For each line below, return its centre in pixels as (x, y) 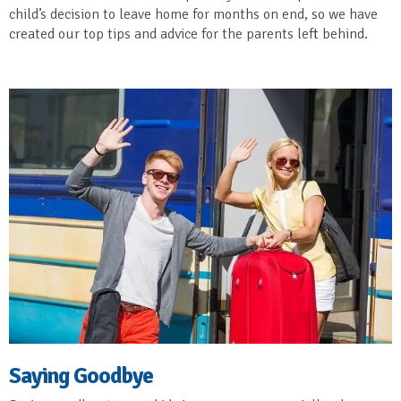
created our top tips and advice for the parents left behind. (188, 34)
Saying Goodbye (81, 376)
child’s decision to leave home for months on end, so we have (193, 15)
